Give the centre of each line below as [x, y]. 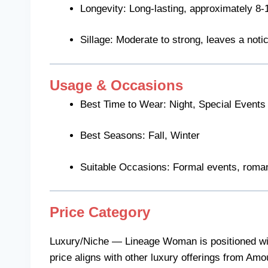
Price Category [100, 212]
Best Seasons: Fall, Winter [140, 136]
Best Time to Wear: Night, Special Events [173, 104]
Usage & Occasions [116, 85]
